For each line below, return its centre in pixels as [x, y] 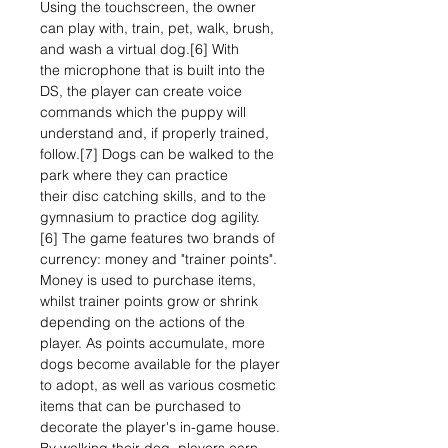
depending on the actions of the [142, 322]
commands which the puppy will [143, 112]
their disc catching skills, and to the [153, 196]
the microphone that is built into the [152, 70]
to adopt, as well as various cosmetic [158, 385]
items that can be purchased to [140, 406]
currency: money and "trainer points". [158, 259]
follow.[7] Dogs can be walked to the [157, 154]
